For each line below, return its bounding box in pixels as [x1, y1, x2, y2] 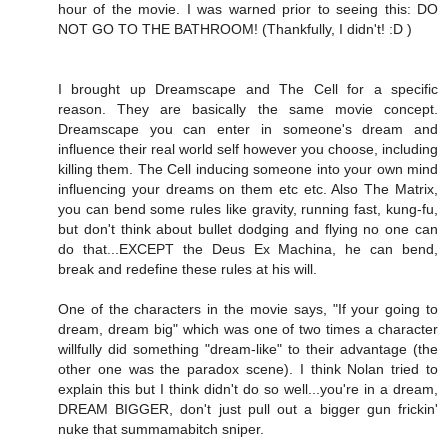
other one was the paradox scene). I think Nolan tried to [58, 360, 438, 377]
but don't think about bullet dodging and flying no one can [58, 220, 438, 237]
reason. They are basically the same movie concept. [58, 100, 438, 117]
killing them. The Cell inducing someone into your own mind [58, 160, 438, 177]
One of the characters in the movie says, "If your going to [58, 300, 438, 317]
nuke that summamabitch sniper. [58, 420, 264, 437]
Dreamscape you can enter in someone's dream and [58, 120, 438, 137]
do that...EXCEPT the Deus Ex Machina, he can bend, [58, 240, 438, 257]
